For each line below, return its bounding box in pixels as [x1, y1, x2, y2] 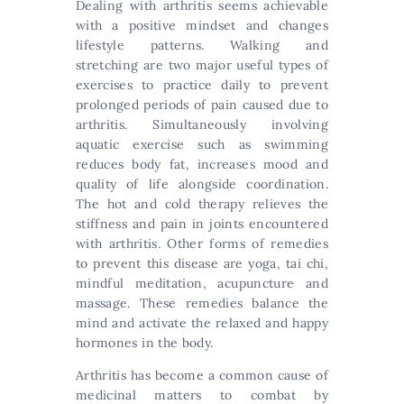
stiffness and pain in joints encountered [76, 216, 328, 232]
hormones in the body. [76, 335, 214, 351]
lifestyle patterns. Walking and [76, 37, 328, 53]
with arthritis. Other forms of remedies [76, 235, 328, 252]
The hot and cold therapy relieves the [76, 196, 328, 212]
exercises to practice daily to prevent [76, 77, 328, 93]
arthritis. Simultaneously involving [76, 116, 328, 133]
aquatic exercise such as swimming [76, 136, 328, 152]
